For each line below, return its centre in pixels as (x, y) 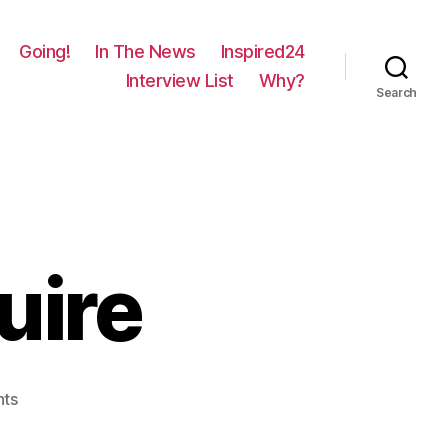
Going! (45, 51)
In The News (145, 51)
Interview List (179, 80)
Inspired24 (262, 51)
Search (396, 92)
